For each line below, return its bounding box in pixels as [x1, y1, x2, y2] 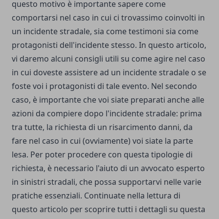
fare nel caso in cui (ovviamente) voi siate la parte [12, 135, 193, 147]
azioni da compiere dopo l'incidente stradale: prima [12, 108, 202, 119]
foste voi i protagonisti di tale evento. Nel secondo [12, 81, 197, 92]
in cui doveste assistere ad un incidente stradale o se [12, 67, 206, 78]
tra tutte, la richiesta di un [12, 122, 109, 133]
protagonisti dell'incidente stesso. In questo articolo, [12, 40, 206, 51]
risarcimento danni [109, 122, 179, 133]
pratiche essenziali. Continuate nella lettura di [12, 190, 180, 201]
